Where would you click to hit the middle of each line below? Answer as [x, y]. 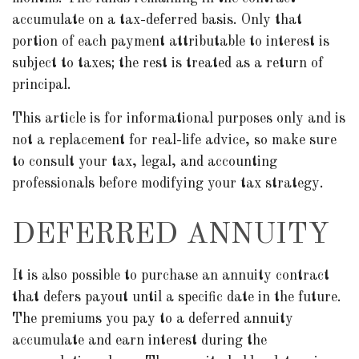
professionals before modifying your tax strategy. [168, 184]
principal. [42, 85]
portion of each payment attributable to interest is [171, 42]
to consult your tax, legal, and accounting [145, 162]
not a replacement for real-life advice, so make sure [174, 140]
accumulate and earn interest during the [139, 341]
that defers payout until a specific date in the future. [177, 297]
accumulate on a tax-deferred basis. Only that [157, 20]
